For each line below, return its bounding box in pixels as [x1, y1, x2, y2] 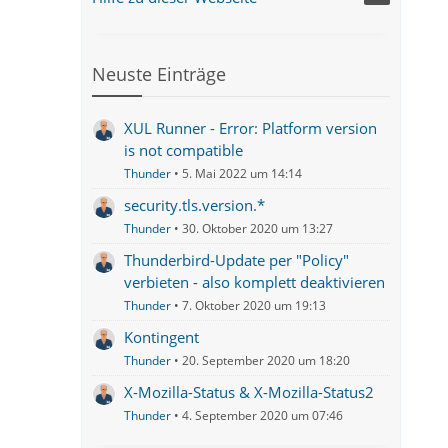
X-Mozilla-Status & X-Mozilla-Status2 [124, 382, 375, 402]
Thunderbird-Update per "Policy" [124, 250, 350, 270]
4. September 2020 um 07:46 [182, 407, 344, 424]
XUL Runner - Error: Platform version [124, 118, 378, 138]
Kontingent [124, 327, 200, 347]
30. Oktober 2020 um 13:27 [182, 220, 334, 237]
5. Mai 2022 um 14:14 [182, 165, 303, 182]
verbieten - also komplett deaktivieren [124, 272, 386, 292]
